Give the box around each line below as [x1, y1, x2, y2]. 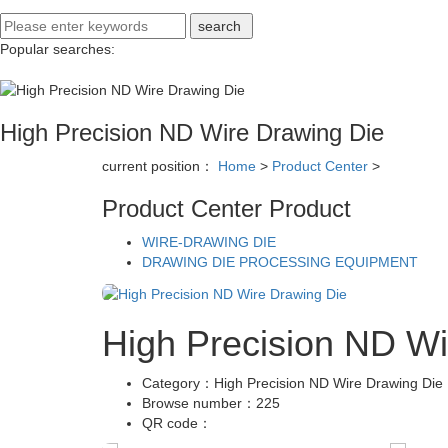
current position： [102, 158, 218, 175]
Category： [142, 374, 214, 391]
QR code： [142, 414, 216, 431]
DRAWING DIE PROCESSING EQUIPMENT [142, 254, 418, 271]
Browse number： [142, 394, 256, 411]
